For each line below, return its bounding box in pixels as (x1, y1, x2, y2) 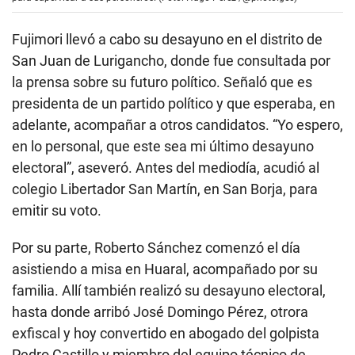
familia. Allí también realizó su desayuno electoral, (12, 282, 326, 299)
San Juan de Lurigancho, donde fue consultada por (12, 52, 330, 69)
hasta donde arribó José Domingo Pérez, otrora (12, 303, 308, 320)
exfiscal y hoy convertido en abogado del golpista (12, 325, 319, 342)
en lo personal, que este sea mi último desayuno (12, 138, 314, 155)
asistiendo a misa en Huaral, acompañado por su (12, 261, 318, 277)
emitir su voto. (12, 202, 101, 219)
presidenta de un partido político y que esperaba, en (12, 95, 335, 112)
